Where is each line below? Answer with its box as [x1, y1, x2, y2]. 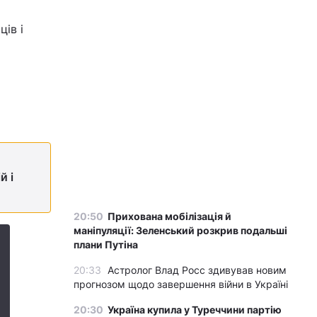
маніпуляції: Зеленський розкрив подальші [74, 224, 287, 236]
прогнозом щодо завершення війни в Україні [74, 278, 288, 290]
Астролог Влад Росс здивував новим [108, 264, 287, 276]
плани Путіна [74, 238, 138, 250]
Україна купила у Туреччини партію [108, 304, 282, 316]
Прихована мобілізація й [108, 210, 231, 222]
